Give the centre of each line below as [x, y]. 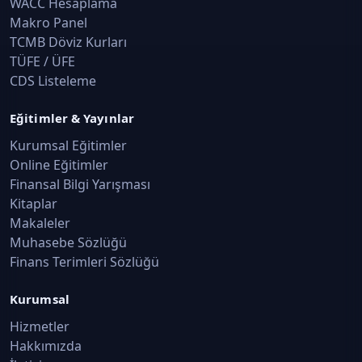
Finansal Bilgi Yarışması [80, 184]
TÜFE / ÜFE [42, 61]
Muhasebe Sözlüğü [68, 242]
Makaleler [40, 223]
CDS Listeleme [53, 81]
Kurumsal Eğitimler [68, 145]
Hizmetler [40, 326]
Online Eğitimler [59, 165]
